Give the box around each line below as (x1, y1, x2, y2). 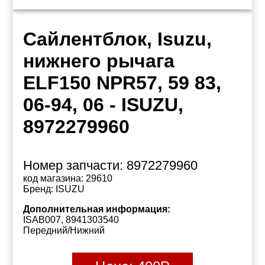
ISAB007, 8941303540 (22, 215, 119, 225)
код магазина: (22, 173, 83, 183)
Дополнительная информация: (22, 204, 170, 214)
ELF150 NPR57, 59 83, (22, 72, 221, 93)
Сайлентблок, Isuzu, (22, 28, 212, 50)
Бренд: (22, 184, 53, 194)
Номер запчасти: (22, 158, 127, 173)
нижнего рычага (22, 50, 174, 72)
